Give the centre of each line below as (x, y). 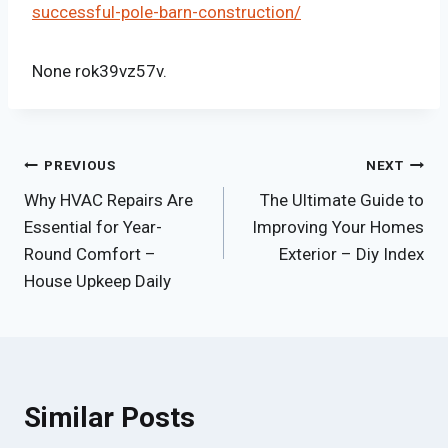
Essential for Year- (93, 226)
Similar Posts (109, 417)
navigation (88, 213)
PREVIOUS (80, 165)
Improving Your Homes (338, 226)
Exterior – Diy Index (351, 253)
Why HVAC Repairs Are (108, 199)
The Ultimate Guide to (342, 199)
